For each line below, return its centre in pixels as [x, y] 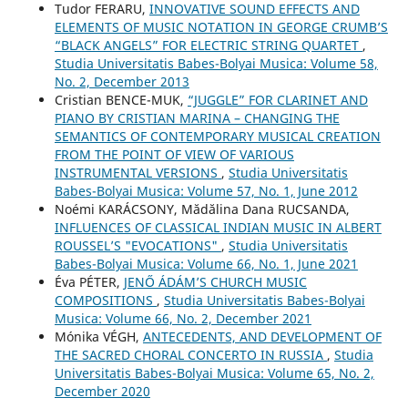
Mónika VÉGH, [98, 337]
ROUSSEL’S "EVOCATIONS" [138, 246]
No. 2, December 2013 [122, 82]
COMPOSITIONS [105, 301]
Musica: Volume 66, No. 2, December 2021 [183, 319]
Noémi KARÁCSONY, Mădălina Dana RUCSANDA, [202, 209]
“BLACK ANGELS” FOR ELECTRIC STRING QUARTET [208, 46]
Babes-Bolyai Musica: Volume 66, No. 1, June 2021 [206, 264]
